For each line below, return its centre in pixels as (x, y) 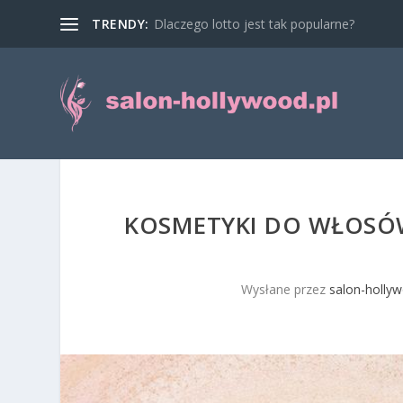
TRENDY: (121, 23)
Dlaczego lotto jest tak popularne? (254, 23)
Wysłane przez (285, 289)
